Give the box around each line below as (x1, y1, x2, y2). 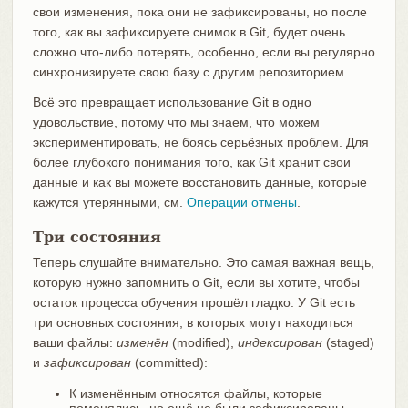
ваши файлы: (32, 335, 117, 351)
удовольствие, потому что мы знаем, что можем (32, 115, 320, 130)
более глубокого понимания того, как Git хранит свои (32, 155, 351, 170)
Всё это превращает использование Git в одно (32, 95, 311, 110)
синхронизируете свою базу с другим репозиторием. (32, 65, 348, 80)
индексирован (237, 335, 322, 351)
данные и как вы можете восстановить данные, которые (32, 175, 367, 190)
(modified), (168, 335, 238, 351)
